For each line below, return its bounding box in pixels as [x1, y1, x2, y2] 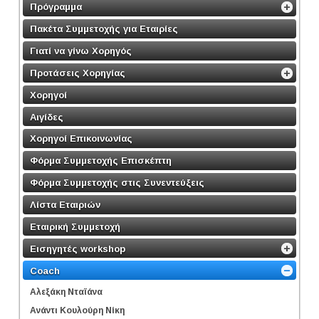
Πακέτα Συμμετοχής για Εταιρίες [30, 23, 178, 34]
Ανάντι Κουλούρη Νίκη [30, 305, 125, 315]
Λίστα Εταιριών [30, 199, 100, 210]
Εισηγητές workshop [30, 243, 125, 254]
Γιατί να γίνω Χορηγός [30, 45, 132, 56]
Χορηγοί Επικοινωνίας [30, 133, 132, 145]
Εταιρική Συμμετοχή [30, 221, 120, 232]
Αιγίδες [30, 111, 63, 122]
